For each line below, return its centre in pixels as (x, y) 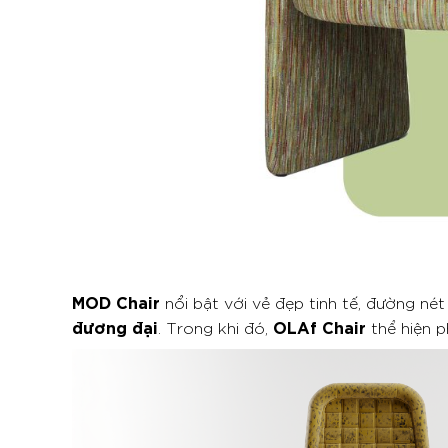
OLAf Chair (319, 326)
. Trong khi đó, (215, 327)
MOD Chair (116, 301)
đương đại (115, 326)
